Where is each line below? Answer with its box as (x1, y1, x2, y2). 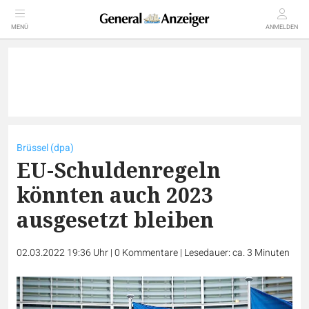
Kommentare (122, 246, 178, 260)
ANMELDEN (266, 23, 298, 32)
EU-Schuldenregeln (17, 156, 221, 184)
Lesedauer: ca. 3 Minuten (184, 246, 290, 260)
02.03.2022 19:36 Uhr (17, 246, 110, 260)
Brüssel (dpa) (17, 141, 74, 155)
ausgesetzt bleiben (17, 206, 214, 234)
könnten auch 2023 (17, 181, 213, 209)
